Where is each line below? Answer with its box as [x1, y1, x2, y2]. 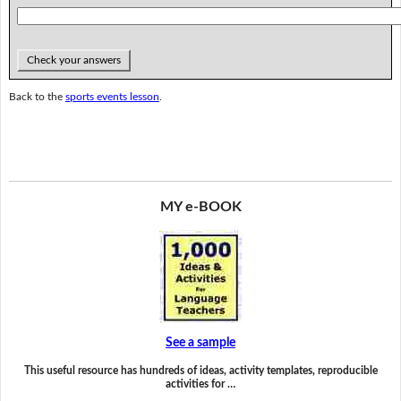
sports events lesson [64, 91, 159, 103]
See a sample [166, 337, 235, 350]
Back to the [8, 91, 65, 103]
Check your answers [23, 54, 124, 65]
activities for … [166, 378, 235, 389]
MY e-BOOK [159, 199, 242, 214]
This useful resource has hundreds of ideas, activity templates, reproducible [23, 364, 378, 376]
